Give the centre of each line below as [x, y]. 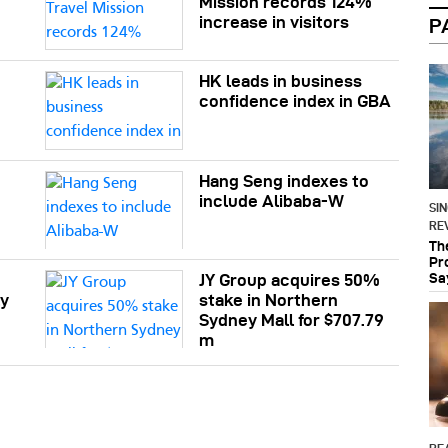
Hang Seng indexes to [284, 180]
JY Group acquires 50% [290, 280]
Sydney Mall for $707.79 [292, 320]
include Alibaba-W [272, 200]
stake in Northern [269, 300]
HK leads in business [281, 81]
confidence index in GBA [295, 101]
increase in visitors [274, 21]
